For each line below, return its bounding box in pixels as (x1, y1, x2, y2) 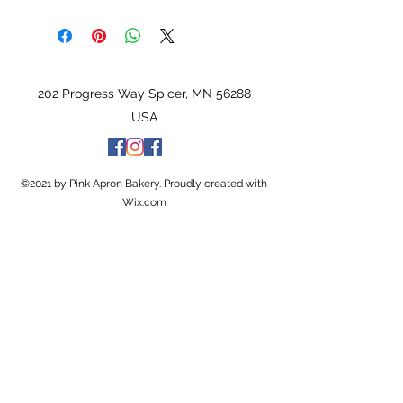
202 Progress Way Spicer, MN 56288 (37, 86, 251, 101)
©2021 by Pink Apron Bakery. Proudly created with (21, 177, 267, 190)
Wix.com (121, 196, 166, 209)
